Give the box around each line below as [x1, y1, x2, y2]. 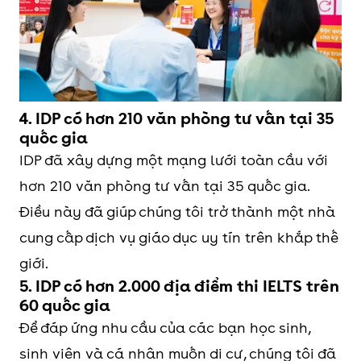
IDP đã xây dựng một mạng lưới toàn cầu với [19, 151, 328, 169]
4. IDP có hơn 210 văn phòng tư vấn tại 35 [19, 109, 334, 129]
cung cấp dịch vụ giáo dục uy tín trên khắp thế [19, 229, 338, 247]
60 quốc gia [19, 296, 110, 316]
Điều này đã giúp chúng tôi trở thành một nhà [19, 203, 335, 221]
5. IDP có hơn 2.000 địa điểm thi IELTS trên [19, 276, 339, 297]
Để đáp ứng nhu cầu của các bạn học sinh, [19, 319, 310, 337]
